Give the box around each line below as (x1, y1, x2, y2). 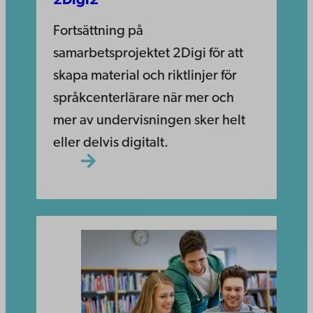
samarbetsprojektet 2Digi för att (53, 46, 243, 61)
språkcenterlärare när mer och (53, 91, 234, 105)
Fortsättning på (53, 24, 143, 38)
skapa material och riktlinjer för (53, 68, 237, 83)
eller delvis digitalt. (53, 136, 168, 150)
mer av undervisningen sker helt (53, 113, 245, 128)
